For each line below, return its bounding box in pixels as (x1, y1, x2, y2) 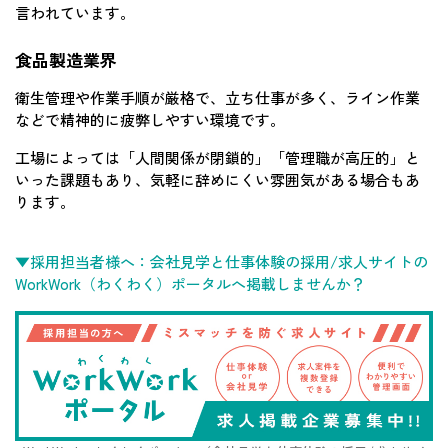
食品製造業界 (15, 46, 117, 72)
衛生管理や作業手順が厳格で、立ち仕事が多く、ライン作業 (15, 86, 420, 108)
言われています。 (15, 2, 135, 24)
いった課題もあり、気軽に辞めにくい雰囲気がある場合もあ (15, 168, 420, 190)
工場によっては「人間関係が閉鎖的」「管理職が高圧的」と (15, 146, 420, 168)
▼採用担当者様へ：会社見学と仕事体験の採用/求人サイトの (15, 250, 428, 272)
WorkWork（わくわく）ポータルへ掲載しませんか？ (15, 272, 366, 294)
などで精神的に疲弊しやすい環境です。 (15, 108, 285, 130)
